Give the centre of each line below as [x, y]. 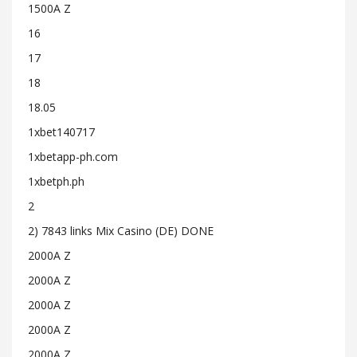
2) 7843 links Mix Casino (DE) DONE [121, 231]
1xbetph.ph [56, 181]
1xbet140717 [61, 132]
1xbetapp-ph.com [73, 157]
